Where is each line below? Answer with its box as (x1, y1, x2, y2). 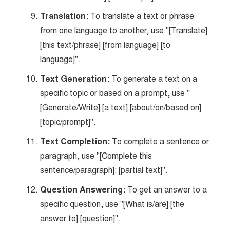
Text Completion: (40, 136, 110, 147)
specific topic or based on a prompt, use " (40, 88, 190, 99)
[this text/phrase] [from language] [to (40, 40, 171, 50)
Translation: (40, 11, 89, 22)
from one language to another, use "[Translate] (40, 25, 208, 36)
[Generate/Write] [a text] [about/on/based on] (40, 102, 202, 113)
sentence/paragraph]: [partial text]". (40, 165, 168, 176)
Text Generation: (40, 73, 110, 85)
